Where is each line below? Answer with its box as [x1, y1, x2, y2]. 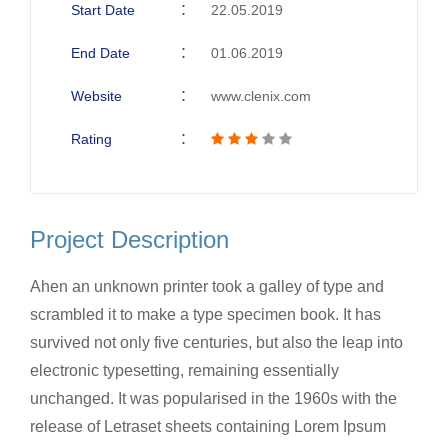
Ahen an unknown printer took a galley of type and [30, 277, 384, 295]
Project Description [30, 225, 229, 253]
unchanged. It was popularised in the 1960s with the [30, 389, 397, 407]
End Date [71, 44, 130, 61]
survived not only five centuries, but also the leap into [30, 333, 403, 351]
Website [71, 87, 122, 104]
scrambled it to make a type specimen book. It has [30, 305, 381, 323]
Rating [71, 130, 112, 147]
